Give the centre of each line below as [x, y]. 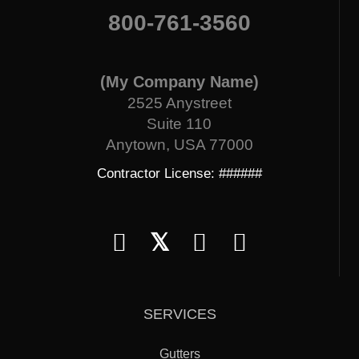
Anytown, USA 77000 [179, 145]
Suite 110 [179, 124]
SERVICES [179, 314]
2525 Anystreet [179, 103]
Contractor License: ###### [179, 173]
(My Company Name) [179, 82]
